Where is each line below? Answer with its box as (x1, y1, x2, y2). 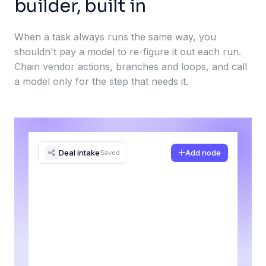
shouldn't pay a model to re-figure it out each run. (14, 46, 241, 58)
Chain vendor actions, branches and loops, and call (14, 61, 247, 73)
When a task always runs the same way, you (14, 31, 216, 43)
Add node (185, 147, 221, 157)
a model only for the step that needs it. (14, 75, 188, 88)
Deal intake (59, 147, 100, 157)
